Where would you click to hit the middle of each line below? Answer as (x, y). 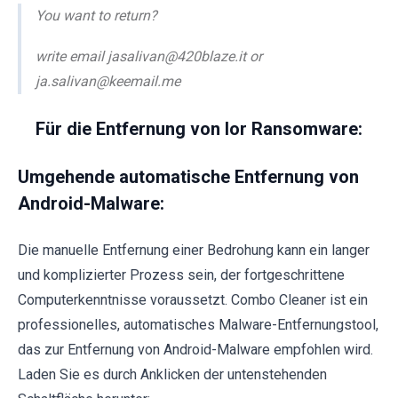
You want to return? (96, 15)
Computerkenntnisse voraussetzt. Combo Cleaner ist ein (193, 299)
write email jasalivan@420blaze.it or (149, 56)
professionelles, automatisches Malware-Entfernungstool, (198, 324)
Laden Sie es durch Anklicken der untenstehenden (172, 374)
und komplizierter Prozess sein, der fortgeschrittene (181, 275)
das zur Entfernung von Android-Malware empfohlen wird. (195, 349)
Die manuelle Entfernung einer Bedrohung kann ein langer (194, 250)
